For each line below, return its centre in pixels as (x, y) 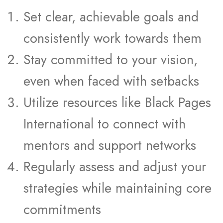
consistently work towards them (112, 38)
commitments (62, 209)
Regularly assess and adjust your (115, 167)
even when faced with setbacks (111, 81)
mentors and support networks (110, 145)
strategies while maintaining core (117, 188)
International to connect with (105, 124)
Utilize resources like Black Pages (117, 102)
